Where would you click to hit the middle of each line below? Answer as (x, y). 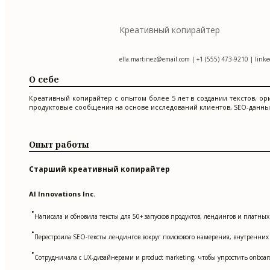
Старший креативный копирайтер (99, 169)
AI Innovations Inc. (62, 194)
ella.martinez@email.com (155, 59)
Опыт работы (59, 145)
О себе (44, 79)
